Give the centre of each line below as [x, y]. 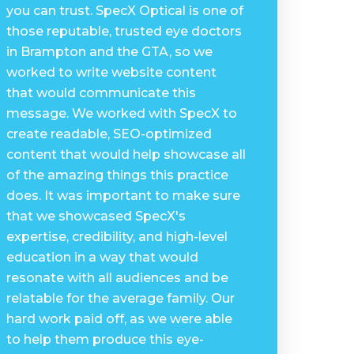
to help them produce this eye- [105, 339]
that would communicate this [101, 93]
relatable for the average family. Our [120, 298]
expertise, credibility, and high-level [117, 237]
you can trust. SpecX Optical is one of [124, 11]
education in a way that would [102, 257]
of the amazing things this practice [117, 175]
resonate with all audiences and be [117, 278]
